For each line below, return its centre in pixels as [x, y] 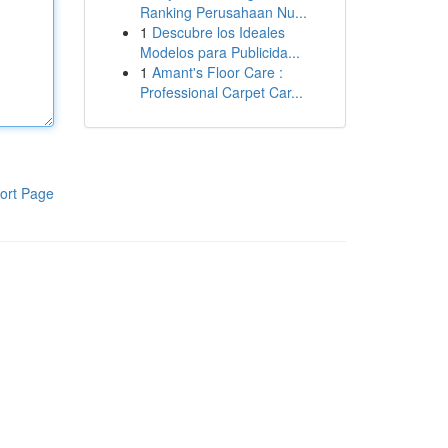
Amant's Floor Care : [217, 72]
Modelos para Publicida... [219, 52]
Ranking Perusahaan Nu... [223, 12]
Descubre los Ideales [218, 32]
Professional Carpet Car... [221, 92]
